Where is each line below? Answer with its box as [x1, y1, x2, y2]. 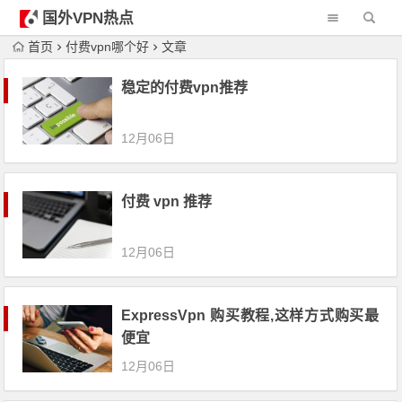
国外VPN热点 [41, 10, 134, 27]
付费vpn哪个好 [66, 39, 150, 54]
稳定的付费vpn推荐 [121, 80, 249, 95]
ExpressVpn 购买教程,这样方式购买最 [121, 308, 380, 323]
